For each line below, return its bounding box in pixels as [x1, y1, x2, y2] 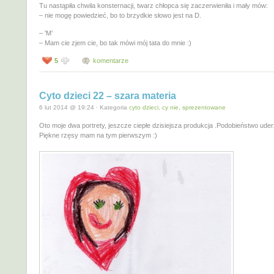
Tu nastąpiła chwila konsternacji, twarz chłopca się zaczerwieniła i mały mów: [39, 2, 268, 10]
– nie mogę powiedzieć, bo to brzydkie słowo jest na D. [39, 12, 201, 20]
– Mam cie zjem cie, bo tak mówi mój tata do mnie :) [39, 39, 191, 47]
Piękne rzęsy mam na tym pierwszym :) [39, 131, 157, 139]
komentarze [93, 57, 128, 65]
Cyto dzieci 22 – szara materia [39, 91, 176, 102]
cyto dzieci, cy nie [129, 104, 179, 111]
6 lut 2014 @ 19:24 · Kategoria [39, 104, 129, 111]
